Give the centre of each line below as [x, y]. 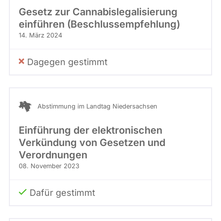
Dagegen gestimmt [67, 62]
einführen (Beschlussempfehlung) [99, 24]
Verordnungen [53, 155]
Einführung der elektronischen [91, 130]
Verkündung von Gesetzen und [92, 143]
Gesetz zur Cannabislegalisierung [98, 12]
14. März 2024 [40, 36]
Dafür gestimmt [62, 193]
